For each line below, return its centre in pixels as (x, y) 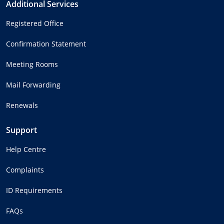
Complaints (25, 169)
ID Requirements (34, 190)
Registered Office (35, 23)
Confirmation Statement (46, 43)
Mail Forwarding (33, 84)
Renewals (22, 105)
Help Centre (26, 149)
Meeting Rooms (32, 64)
